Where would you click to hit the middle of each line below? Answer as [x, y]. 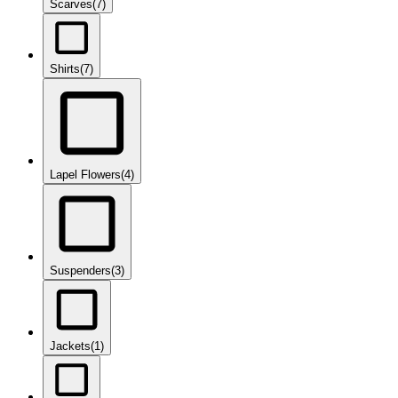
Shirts [65, 69]
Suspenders [80, 271]
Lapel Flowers [85, 175]
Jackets [70, 346]
